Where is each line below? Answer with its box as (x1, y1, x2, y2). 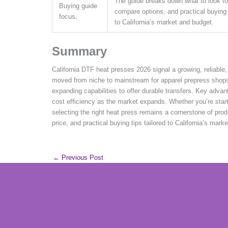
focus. (59, 12, 77, 20)
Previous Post (60, 153, 103, 161)
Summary (52, 44, 107, 58)
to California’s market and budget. (115, 18, 214, 26)
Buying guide (59, 2, 97, 10)
